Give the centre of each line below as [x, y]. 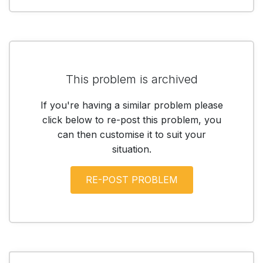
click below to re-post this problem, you [131, 119]
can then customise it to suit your [131, 134]
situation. [131, 149]
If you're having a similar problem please [131, 105]
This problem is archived [131, 79]
